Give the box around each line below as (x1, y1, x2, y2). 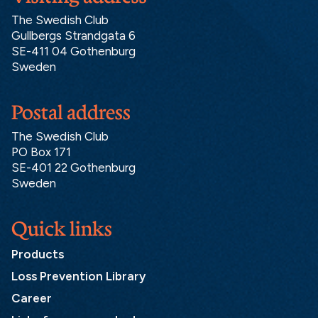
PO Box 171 (11, 145, 71, 159)
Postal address (11, 99, 131, 126)
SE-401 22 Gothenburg (11, 160, 136, 175)
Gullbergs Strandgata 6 (11, 28, 136, 43)
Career (11, 291, 52, 305)
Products (11, 247, 64, 261)
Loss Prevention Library (11, 269, 146, 283)
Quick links (11, 216, 112, 242)
